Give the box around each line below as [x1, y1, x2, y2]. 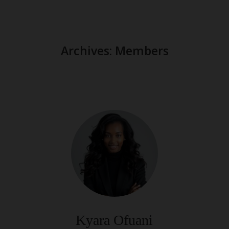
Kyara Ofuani [76, 212, 153, 228]
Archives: [60, 42, 115, 59]
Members [114, 42, 169, 59]
